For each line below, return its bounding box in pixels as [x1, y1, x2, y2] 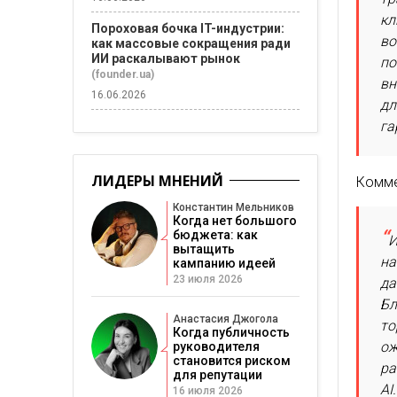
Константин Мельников [173, 201, 294, 214]
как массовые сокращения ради [91, 36, 291, 51]
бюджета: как [173, 228, 258, 242]
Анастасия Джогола [173, 313, 278, 325]
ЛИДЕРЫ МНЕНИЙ [91, 171, 223, 191]
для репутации [173, 368, 262, 382]
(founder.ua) [91, 68, 154, 81]
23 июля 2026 [173, 273, 243, 285]
